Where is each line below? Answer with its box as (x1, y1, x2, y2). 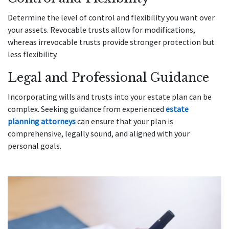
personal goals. (8, 141, 63, 151)
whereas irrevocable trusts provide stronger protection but (8, 37, 215, 47)
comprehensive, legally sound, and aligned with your (8, 128, 190, 139)
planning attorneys (8, 116, 76, 126)
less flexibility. (8, 49, 59, 59)
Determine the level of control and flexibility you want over (8, 12, 215, 22)
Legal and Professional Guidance (8, 70, 213, 85)
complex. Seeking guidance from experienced (8, 104, 166, 114)
